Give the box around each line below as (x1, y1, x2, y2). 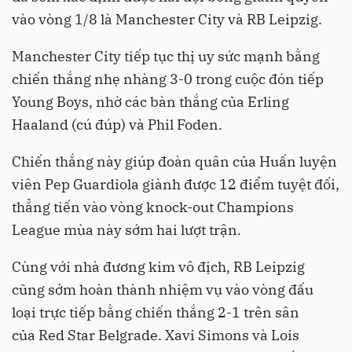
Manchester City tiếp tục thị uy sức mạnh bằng (12, 46, 320, 65)
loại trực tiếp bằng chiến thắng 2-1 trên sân (12, 302, 299, 321)
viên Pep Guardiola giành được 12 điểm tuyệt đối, (12, 174, 339, 193)
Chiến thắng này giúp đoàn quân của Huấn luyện (12, 152, 337, 170)
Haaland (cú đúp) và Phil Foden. (12, 115, 222, 134)
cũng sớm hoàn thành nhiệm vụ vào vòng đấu (12, 280, 313, 299)
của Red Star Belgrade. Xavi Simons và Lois (12, 325, 299, 344)
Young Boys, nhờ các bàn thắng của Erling (12, 92, 289, 111)
